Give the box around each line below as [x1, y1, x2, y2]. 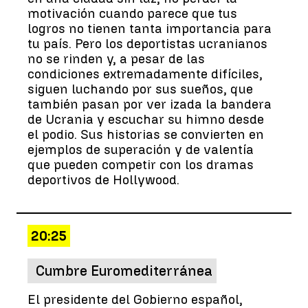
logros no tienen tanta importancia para [27, 20, 272, 36]
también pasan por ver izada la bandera [27, 96, 272, 112]
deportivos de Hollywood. [27, 171, 179, 188]
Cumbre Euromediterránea [36, 262, 212, 279]
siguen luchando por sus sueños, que [27, 80, 253, 97]
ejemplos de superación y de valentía [27, 141, 254, 157]
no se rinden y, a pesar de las [27, 50, 205, 67]
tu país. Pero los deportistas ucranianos [27, 35, 267, 52]
